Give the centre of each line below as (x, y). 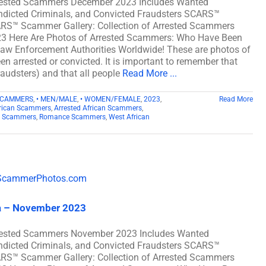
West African (129, 117)
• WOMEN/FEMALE (110, 99)
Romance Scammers (72, 117)
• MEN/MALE (57, 99)
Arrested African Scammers (98, 108)
